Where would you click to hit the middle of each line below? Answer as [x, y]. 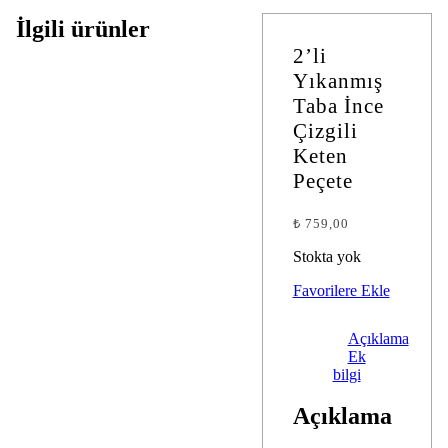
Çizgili [325, 130]
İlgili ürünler [82, 29]
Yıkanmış [337, 80]
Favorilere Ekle [341, 290]
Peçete [322, 180]
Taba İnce [338, 105]
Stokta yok [326, 256]
